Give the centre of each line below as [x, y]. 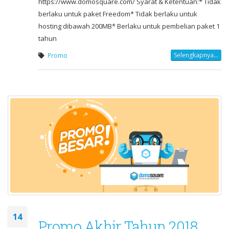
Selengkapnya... [196, 55]
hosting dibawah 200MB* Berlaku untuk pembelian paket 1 [129, 26]
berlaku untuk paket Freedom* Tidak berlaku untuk [118, 14]
